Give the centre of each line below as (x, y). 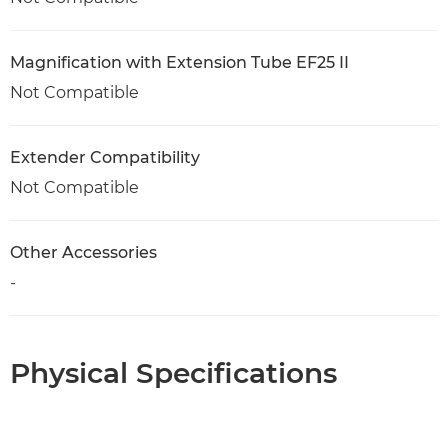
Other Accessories (83, 252)
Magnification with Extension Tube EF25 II (179, 62)
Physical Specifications (173, 373)
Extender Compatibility (105, 157)
